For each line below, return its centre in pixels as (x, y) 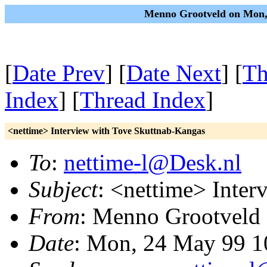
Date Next (174, 73)
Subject (63, 189)
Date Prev (59, 73)
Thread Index (143, 100)
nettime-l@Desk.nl (153, 162)
